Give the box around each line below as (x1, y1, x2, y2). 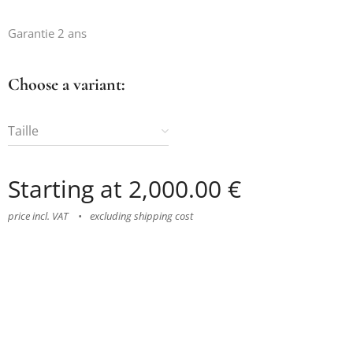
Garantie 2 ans (8, 25, 87, 42)
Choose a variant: (8, 74, 125, 95)
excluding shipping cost (90, 210, 193, 224)
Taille (8, 122, 39, 140)
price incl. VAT (8, 210, 68, 224)
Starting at (8, 173, 128, 206)
